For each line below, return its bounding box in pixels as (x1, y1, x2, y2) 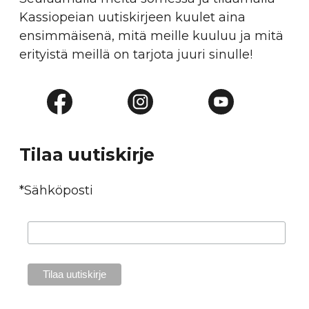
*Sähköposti (19, 182, 93, 198)
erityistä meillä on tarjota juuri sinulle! (19, 46, 252, 62)
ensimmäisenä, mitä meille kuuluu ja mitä (19, 28, 283, 43)
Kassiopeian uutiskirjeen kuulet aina (19, 9, 246, 25)
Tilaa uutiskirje (19, 143, 155, 165)
